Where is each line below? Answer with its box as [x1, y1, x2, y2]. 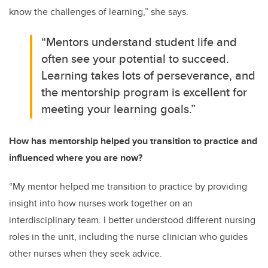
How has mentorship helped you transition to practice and [9, 134, 257, 148]
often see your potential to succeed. [41, 50, 230, 68]
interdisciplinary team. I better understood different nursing [9, 213, 255, 227]
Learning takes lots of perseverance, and [41, 66, 256, 84]
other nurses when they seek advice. [9, 246, 165, 261]
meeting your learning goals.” [41, 100, 196, 118]
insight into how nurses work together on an [9, 196, 193, 211]
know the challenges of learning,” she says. [9, 5, 191, 19]
